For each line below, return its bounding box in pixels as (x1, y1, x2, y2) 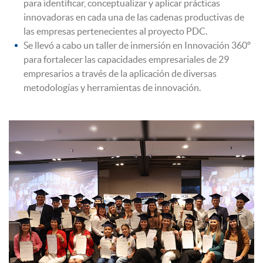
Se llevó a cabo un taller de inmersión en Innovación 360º (23, 39, 251, 50)
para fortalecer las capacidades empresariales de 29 (23, 53, 229, 65)
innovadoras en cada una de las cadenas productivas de (23, 11, 244, 22)
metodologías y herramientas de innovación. (23, 82, 201, 93)
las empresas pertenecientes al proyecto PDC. (23, 25, 207, 36)
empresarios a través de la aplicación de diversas (23, 68, 217, 79)
